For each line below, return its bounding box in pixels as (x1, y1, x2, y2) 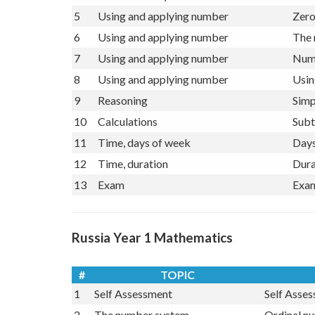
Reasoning (98, 117, 148, 131)
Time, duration (98, 180, 168, 194)
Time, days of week (98, 159, 191, 173)
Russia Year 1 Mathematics (72, 253, 233, 269)
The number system (98, 11, 193, 25)
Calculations (98, 138, 157, 152)
